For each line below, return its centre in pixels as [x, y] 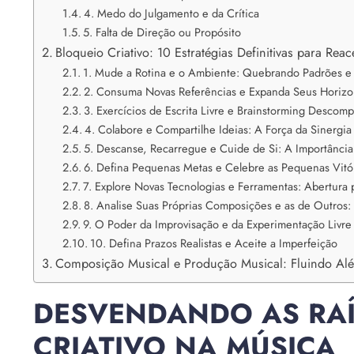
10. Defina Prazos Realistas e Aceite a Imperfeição [213, 243]
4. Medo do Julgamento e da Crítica [171, 13]
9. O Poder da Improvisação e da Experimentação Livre [217, 224]
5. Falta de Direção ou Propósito [162, 32]
